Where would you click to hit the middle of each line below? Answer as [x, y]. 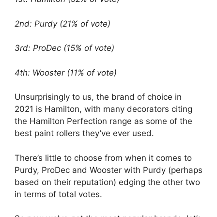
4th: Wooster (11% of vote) [66, 72]
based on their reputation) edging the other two [107, 182]
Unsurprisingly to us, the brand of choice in [98, 97]
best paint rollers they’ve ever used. [84, 133]
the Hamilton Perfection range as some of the [103, 121]
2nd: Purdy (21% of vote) [62, 23]
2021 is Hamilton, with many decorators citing [103, 109]
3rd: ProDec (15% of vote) [64, 48]
